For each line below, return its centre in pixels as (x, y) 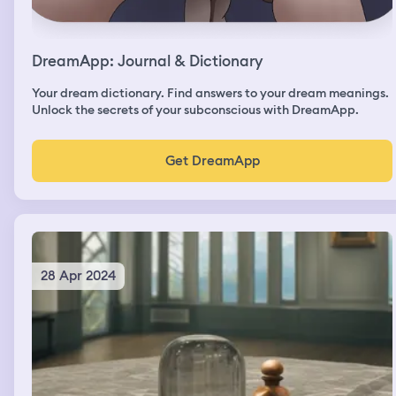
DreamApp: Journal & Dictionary (147, 61)
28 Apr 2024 (78, 275)
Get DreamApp (212, 160)
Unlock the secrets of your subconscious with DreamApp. (195, 109)
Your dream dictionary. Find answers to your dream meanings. (210, 92)
